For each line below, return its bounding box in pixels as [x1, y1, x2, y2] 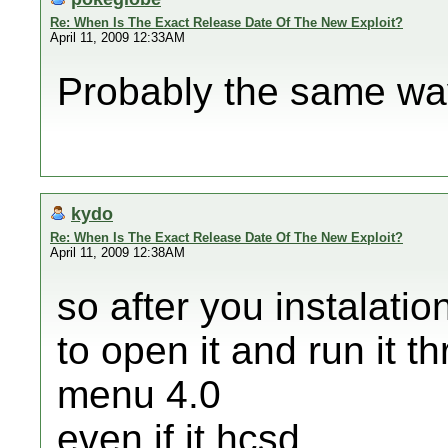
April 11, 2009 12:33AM [50, 30, 185, 45]
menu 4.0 [57, 373, 221, 416]
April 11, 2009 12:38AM [50, 245, 185, 260]
